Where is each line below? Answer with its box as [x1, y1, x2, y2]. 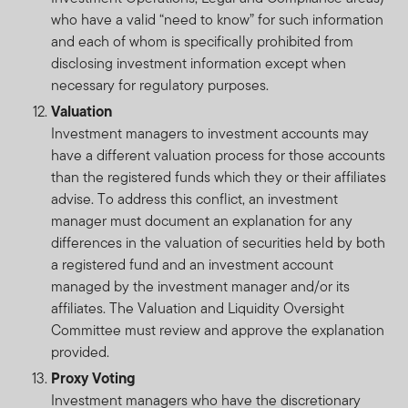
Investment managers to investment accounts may [51, 122, 369, 144]
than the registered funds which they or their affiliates [51, 166, 386, 188]
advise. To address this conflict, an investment [51, 188, 338, 209]
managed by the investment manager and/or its [51, 275, 350, 297]
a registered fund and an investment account [51, 253, 333, 275]
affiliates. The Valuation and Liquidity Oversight [51, 297, 344, 319]
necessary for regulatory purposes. [51, 74, 269, 96]
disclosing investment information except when [51, 52, 346, 74]
